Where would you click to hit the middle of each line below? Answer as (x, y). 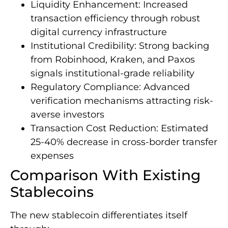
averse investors (67, 114)
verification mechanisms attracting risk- (122, 101)
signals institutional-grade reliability (112, 73)
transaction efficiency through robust (115, 18)
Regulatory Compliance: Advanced (110, 87)
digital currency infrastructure (99, 32)
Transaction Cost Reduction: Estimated (119, 128)
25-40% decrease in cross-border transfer (124, 142)
